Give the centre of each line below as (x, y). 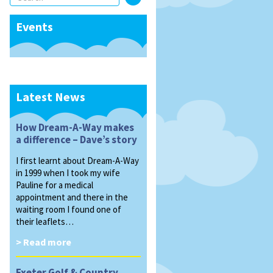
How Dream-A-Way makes (75, 127)
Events (34, 27)
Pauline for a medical (55, 185)
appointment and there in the (72, 197)
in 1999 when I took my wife (68, 173)
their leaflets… (45, 222)
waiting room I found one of (69, 209)
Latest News (51, 97)
